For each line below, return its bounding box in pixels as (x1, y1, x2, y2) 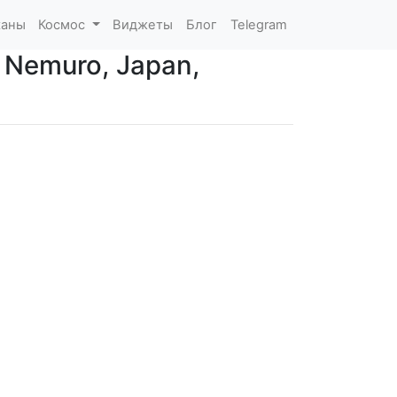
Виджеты (113, 16, 174, 33)
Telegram (230, 16, 287, 33)
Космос (38, 16, 90, 33)
